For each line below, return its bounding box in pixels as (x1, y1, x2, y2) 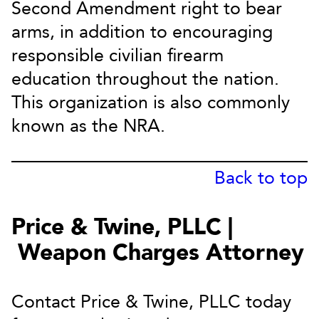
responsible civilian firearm (11, 43, 224, 68)
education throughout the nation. (11, 67, 279, 91)
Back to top (214, 166, 308, 190)
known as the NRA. (11, 114, 165, 138)
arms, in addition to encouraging (11, 20, 273, 44)
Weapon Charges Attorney (11, 237, 304, 268)
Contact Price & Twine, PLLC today (11, 290, 291, 314)
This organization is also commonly (11, 90, 290, 115)
